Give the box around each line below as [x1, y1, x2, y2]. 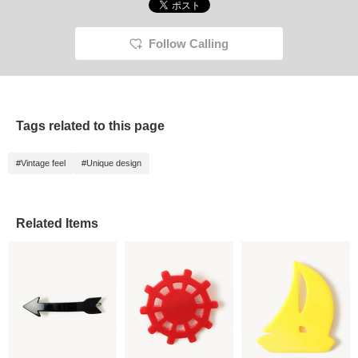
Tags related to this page [16, 119, 165, 133]
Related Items [16, 217, 98, 231]
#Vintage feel [16, 158, 66, 169]
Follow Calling [149, 37, 229, 51]
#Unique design [82, 158, 141, 169]
